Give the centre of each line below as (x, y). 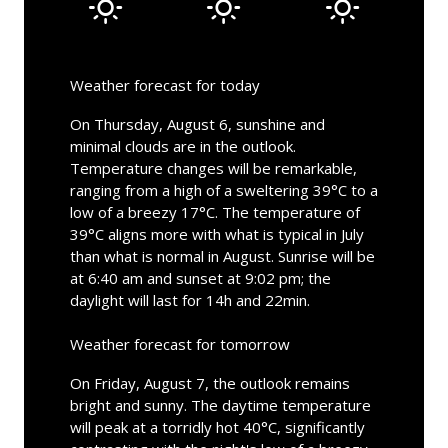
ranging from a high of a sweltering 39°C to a (223, 189)
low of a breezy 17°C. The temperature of (214, 211)
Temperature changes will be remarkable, (213, 167)
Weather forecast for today (164, 84)
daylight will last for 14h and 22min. (189, 299)
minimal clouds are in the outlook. (182, 145)
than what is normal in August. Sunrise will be (222, 255)
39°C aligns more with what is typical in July (216, 233)
